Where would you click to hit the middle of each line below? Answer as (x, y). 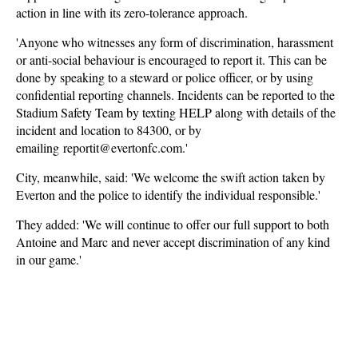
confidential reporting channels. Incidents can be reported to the (175, 95)
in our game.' (49, 259)
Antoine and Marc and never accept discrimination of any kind (173, 242)
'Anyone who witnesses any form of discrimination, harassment (175, 42)
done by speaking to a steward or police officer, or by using (165, 77)
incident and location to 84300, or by (109, 130)
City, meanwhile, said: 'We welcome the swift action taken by (171, 177)
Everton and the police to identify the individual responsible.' (168, 195)
